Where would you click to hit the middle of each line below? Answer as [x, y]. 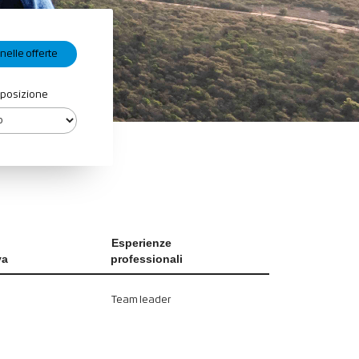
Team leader [141, 300]
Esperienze [141, 243]
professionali [147, 259]
